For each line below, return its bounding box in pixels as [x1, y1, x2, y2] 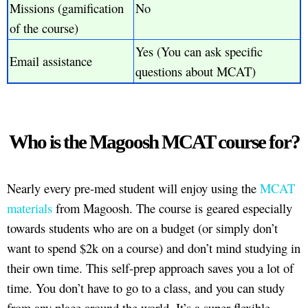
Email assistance [10, 52, 92, 70]
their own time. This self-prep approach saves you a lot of [7, 259, 294, 277]
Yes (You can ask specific [135, 43, 263, 60]
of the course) [10, 19, 78, 37]
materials [7, 199, 52, 217]
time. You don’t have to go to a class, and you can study [7, 279, 285, 297]
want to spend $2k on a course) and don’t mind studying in [7, 239, 300, 257]
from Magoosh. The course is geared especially [52, 199, 292, 217]
